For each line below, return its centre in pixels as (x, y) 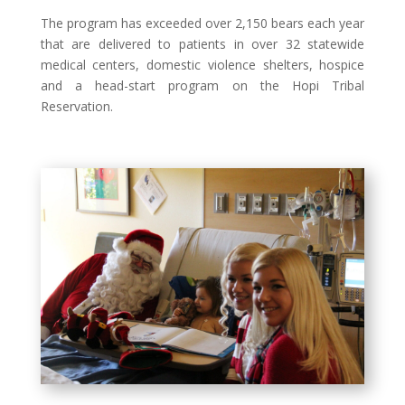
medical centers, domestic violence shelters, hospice (202, 64)
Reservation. (76, 106)
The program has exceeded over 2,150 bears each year (202, 23)
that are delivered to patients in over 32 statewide (202, 43)
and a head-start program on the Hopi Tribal (202, 85)
